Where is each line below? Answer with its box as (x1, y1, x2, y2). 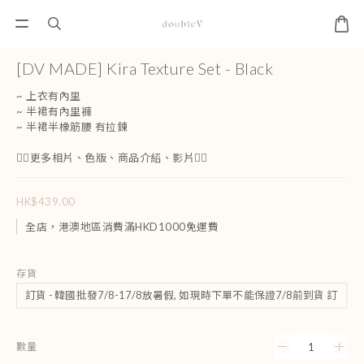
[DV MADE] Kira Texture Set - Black (16, 58, 273, 78)
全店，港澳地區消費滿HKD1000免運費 (25, 220, 219, 233)
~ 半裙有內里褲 (16, 105, 92, 118)
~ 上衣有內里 (16, 89, 81, 102)
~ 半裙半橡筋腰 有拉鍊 (16, 120, 131, 133)
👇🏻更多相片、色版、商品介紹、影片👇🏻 (16, 151, 208, 164)
